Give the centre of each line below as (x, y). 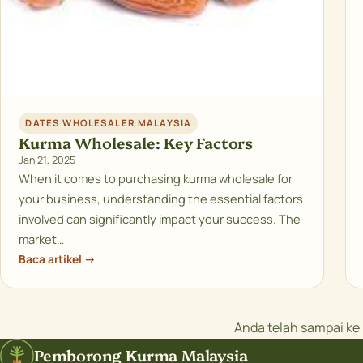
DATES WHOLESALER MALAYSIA (109, 123)
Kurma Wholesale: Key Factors (136, 142)
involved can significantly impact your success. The (160, 218)
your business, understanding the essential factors (161, 198)
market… (42, 239)
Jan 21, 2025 (47, 160)
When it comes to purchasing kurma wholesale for (156, 178)
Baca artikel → (58, 258)
